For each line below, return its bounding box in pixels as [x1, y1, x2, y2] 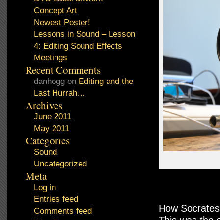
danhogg [34, 77, 65, 86]
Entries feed [34, 194, 78, 204]
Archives [26, 98, 62, 112]
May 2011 [34, 124, 69, 133]
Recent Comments [26, 63, 101, 77]
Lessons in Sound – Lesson [34, 29, 135, 39]
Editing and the [79, 77, 133, 86]
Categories [26, 134, 70, 147]
